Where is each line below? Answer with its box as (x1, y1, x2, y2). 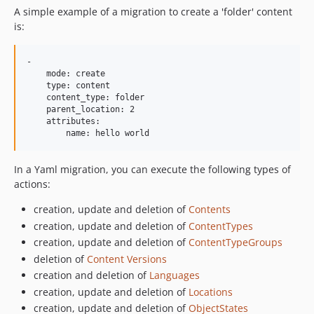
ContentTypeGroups (189, 235, 282, 249)
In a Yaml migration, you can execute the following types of (14, 163, 291, 176)
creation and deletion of (34, 268, 149, 282)
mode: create (27, 69, 105, 78)
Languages (149, 268, 200, 282)
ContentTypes (189, 219, 253, 233)
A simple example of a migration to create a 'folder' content (14, 5, 292, 18)
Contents (189, 203, 231, 216)
